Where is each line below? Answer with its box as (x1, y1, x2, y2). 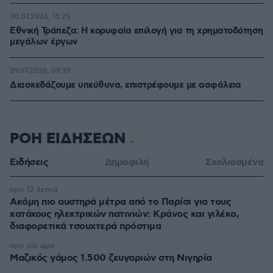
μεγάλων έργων (10, 35, 78, 48)
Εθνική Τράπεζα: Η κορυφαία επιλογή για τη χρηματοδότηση (10, 24, 263, 37)
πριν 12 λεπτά (10, 185, 58, 194)
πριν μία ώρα (10, 241, 55, 250)
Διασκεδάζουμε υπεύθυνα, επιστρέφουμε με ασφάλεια (10, 79, 241, 91)
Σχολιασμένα (205, 155, 263, 169)
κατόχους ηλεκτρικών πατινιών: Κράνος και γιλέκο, (10, 207, 239, 221)
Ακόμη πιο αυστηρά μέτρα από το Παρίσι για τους (10, 195, 231, 208)
